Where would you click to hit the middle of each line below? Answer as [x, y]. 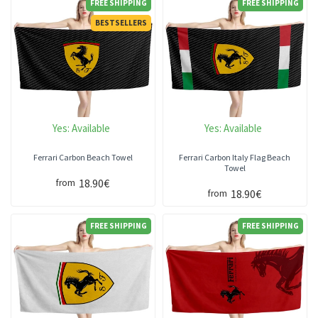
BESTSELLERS [121, 23]
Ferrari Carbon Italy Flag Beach [235, 158]
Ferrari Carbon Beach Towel [83, 158]
